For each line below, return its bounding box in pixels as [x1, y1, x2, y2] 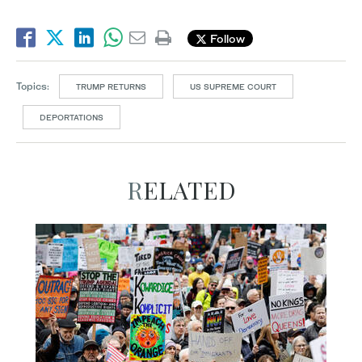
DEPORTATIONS [40, 112, 103, 123]
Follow [207, 31, 245, 45]
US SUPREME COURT [190, 82, 276, 92]
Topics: [16, 80, 49, 93]
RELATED [142, 174, 236, 207]
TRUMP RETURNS [76, 82, 146, 92]
